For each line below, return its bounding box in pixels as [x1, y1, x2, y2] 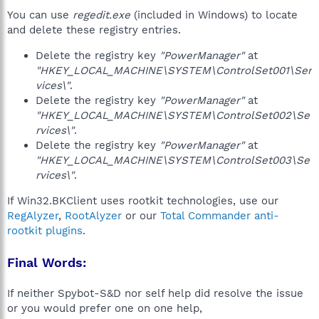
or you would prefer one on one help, [7, 302, 202, 315]
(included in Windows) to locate [130, 9, 298, 21]
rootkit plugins [7, 224, 83, 237]
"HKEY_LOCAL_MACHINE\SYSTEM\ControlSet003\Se [36, 154, 310, 167]
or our [122, 209, 160, 222]
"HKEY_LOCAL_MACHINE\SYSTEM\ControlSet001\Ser [36, 64, 312, 77]
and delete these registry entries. [7, 23, 181, 36]
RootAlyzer [65, 209, 122, 222]
